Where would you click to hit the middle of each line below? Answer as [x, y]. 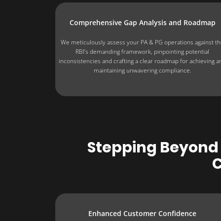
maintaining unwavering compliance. [142, 70]
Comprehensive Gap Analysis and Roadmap [142, 22]
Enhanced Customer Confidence [143, 213]
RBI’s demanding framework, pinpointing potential [143, 51]
